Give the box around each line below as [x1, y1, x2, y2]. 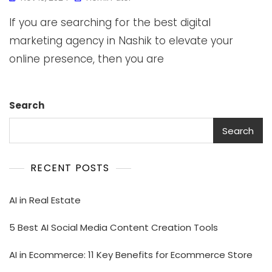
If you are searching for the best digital [9, 15, 211, 30]
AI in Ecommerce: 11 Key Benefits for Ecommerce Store [9, 248, 253, 261]
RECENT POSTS [30, 161, 110, 175]
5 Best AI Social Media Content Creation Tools [9, 221, 218, 234]
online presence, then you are [9, 52, 164, 66]
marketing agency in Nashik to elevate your [9, 33, 233, 48]
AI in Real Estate [9, 194, 81, 206]
